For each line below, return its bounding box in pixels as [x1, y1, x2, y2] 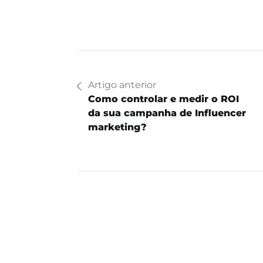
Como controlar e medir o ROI [88, 93, 239, 105]
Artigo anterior [88, 79, 156, 91]
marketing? [88, 122, 147, 133]
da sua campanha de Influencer [88, 107, 246, 119]
